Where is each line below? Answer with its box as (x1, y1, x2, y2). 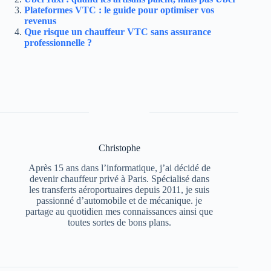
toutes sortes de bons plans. (67, 217, 171, 227)
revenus (24, 16, 56, 27)
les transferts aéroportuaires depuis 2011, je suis (29, 184, 210, 195)
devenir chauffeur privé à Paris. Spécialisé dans (29, 173, 209, 184)
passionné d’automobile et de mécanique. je (36, 195, 203, 206)
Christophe (98, 143, 140, 154)
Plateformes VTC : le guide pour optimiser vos (24, 5, 214, 16)
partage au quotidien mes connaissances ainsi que (25, 206, 214, 217)
